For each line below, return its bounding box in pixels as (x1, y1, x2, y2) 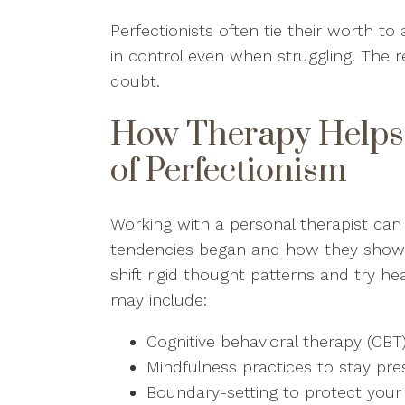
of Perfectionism (110, 150, 347, 192)
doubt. (110, 71, 165, 90)
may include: (110, 290, 212, 309)
